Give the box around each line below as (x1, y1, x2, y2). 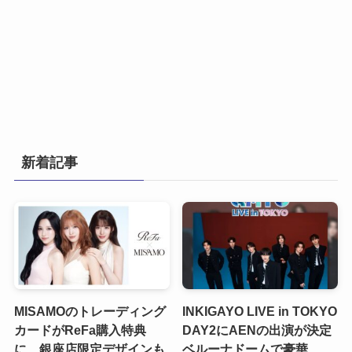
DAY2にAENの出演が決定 (182, 323, 332, 338)
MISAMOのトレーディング (13, 304, 166, 319)
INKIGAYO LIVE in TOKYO (182, 304, 338, 319)
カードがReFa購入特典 (13, 323, 146, 338)
